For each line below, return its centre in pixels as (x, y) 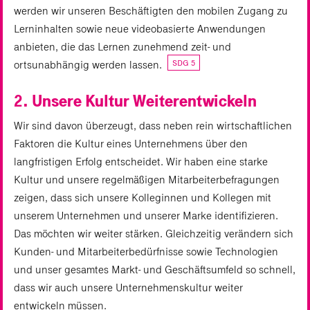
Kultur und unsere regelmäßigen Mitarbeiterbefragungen (147, 180)
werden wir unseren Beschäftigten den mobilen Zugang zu (151, 11)
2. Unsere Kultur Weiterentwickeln (135, 101)
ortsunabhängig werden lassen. (89, 65)
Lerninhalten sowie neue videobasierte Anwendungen (140, 29)
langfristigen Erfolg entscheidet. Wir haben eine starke (141, 162)
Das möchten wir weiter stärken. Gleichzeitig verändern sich (154, 234)
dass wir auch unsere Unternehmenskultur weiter (128, 288)
